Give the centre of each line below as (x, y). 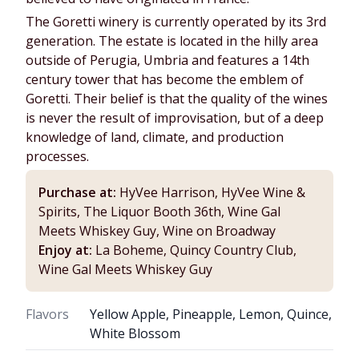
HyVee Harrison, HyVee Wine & (211, 193)
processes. (57, 157)
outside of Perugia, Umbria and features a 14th (167, 61)
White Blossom (135, 334)
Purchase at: (77, 193)
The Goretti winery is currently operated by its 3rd (176, 22)
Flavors (47, 315)
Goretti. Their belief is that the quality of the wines (177, 99)
